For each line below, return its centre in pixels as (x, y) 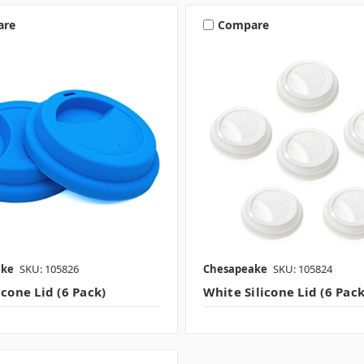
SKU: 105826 (49, 269)
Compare (243, 24)
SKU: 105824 (302, 269)
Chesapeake (235, 269)
